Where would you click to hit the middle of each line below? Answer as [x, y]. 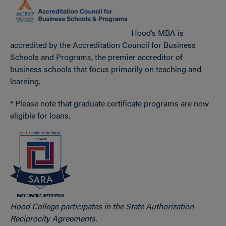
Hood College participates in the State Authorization [102, 206]
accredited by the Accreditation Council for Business [103, 45]
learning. [25, 81]
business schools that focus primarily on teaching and [106, 69]
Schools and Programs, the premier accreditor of [96, 57]
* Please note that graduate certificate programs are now [109, 103]
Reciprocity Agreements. [53, 218]
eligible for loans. [40, 116]
